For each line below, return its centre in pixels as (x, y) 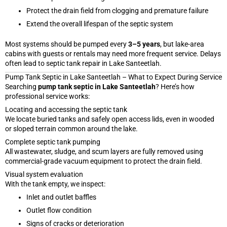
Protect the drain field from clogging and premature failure (117, 10)
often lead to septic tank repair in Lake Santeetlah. (83, 63)
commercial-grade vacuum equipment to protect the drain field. (104, 161)
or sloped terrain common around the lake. (71, 128)
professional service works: (47, 96)
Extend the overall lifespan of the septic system (100, 24)
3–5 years (144, 44)
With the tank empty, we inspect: (55, 184)
